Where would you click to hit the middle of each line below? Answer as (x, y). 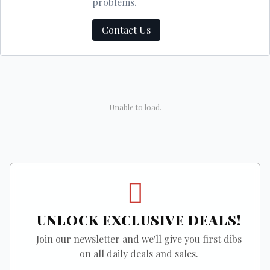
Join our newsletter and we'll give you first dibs (139, 239)
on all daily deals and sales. (139, 254)
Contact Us (126, 30)
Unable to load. (135, 107)
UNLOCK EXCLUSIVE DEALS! (139, 220)
